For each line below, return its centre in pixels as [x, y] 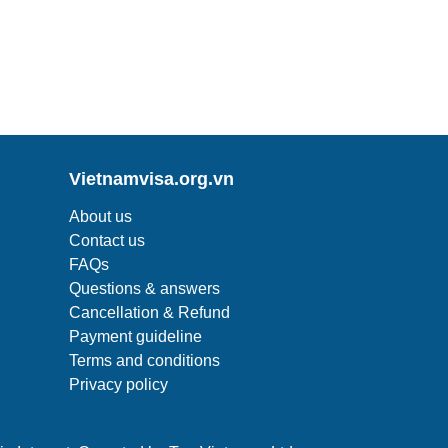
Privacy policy [118, 384]
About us [100, 216]
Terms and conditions [144, 360]
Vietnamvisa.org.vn [151, 179]
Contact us [106, 240]
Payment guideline [135, 336]
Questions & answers [144, 288]
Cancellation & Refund [149, 312]
